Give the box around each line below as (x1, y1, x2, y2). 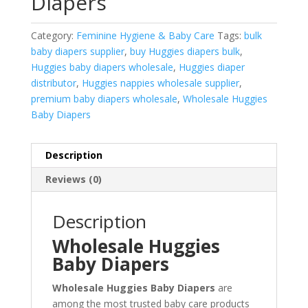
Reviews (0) (45, 172, 102, 186)
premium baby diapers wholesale (30, 91, 177, 105)
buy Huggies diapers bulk (129, 44, 240, 58)
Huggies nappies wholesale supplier (81, 76, 239, 89)
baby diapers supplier (30, 44, 124, 58)
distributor (30, 76, 76, 89)
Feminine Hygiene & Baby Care (76, 28, 214, 42)
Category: (30, 28, 76, 42)
